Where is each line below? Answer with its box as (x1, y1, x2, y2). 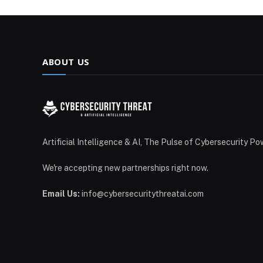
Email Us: (42, 189, 80, 198)
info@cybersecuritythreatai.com (80, 189, 204, 198)
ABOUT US (42, 56, 90, 68)
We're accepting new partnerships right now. (42, 163, 208, 173)
